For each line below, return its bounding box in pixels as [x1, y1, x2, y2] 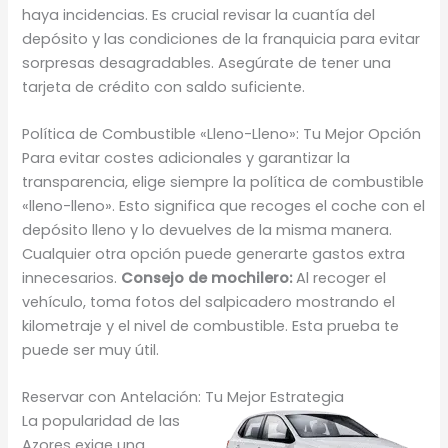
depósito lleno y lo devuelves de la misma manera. [22, 219, 393, 240]
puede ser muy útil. [22, 339, 160, 360]
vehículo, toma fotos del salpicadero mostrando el [22, 291, 396, 312]
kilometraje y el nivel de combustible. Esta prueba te [22, 315, 400, 336]
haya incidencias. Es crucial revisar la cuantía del [22, 4, 376, 25]
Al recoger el [292, 267, 387, 288]
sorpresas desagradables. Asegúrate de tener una [22, 52, 392, 73]
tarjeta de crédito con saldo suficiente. [22, 76, 306, 97]
